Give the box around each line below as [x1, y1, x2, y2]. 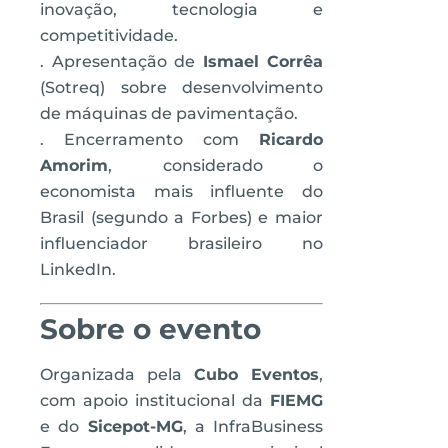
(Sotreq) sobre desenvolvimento [40, 78, 323, 97]
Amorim [40, 156, 108, 175]
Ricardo [259, 130, 323, 149]
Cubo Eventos [194, 365, 319, 384]
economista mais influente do [40, 182, 323, 201]
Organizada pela [40, 365, 194, 384]
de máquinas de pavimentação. [40, 104, 298, 123]
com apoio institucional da [40, 391, 270, 410]
